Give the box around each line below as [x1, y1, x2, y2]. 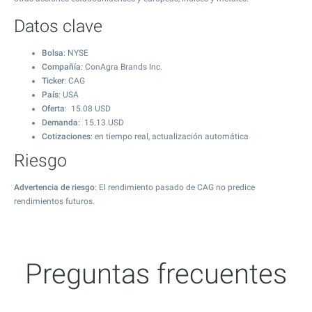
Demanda [42, 118, 78, 127]
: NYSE [63, 48, 88, 58]
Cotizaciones [42, 132, 91, 141]
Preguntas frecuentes [25, 258, 287, 290]
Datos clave [14, 16, 102, 36]
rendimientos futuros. [14, 196, 95, 206]
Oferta [42, 104, 65, 114]
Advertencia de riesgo [14, 182, 95, 192]
